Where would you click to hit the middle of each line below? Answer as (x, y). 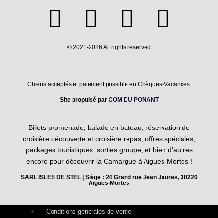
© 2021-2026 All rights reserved (109, 47)
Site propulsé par (84, 100)
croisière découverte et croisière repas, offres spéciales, (109, 139)
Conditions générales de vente (89, 211)
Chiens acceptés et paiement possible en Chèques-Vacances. (109, 84)
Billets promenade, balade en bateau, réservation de (109, 128)
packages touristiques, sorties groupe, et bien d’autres (109, 150)
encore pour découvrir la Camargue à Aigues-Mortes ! (109, 161)
